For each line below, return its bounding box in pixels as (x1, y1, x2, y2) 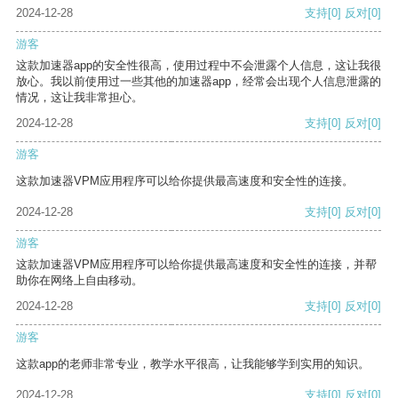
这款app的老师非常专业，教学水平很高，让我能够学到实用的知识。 (16, 357, 370, 371)
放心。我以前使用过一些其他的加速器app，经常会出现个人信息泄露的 (16, 75, 381, 89)
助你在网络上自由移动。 (16, 274, 143, 288)
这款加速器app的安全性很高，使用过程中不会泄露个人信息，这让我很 (16, 59, 381, 73)
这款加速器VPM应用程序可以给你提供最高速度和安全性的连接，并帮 (16, 258, 377, 272)
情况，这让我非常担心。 (16, 91, 143, 105)
